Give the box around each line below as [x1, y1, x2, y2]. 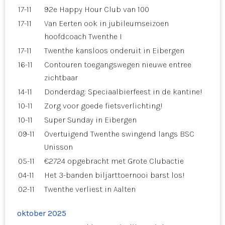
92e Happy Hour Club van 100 [44, 4, 149, 14]
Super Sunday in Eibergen [44, 115, 137, 125]
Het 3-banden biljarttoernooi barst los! [44, 170, 185, 180]
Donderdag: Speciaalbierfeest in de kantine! [44, 86, 202, 96]
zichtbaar [44, 72, 78, 82]
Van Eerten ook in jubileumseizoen [44, 18, 169, 28]
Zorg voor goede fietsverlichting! [44, 100, 163, 110]
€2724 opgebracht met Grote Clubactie [44, 156, 184, 166]
